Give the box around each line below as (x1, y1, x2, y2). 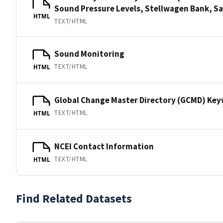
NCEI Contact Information (54, 140, 154, 152)
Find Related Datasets (16, 191, 132, 206)
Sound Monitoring (54, 48, 124, 59)
